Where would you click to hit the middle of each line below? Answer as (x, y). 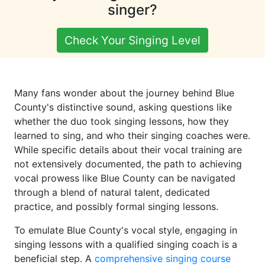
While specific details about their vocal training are (128, 150)
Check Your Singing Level (132, 41)
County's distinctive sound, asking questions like (123, 107)
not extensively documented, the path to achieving (128, 164)
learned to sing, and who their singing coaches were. (132, 136)
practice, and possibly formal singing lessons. (116, 207)
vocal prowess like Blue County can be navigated (125, 178)
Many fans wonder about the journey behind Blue (124, 93)
